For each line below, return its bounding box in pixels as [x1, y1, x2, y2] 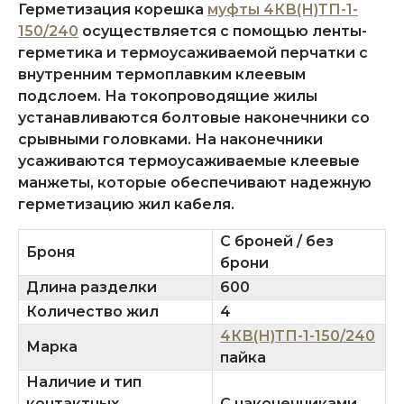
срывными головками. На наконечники [18, 130, 323, 148]
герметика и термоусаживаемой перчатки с [18, 43, 368, 61]
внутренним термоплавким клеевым [18, 65, 306, 83]
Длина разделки [26, 278, 157, 296]
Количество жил [26, 302, 159, 320]
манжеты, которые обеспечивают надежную [18, 173, 372, 191]
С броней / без [220, 232, 334, 250]
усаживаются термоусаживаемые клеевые [18, 151, 360, 170]
